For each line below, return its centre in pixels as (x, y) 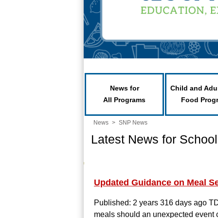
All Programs (124, 100)
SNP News (133, 123)
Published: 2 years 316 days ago (151, 203)
